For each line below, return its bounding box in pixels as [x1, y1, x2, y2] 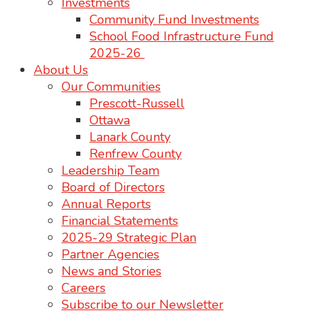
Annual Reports [61, 196, 151, 212]
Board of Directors [61, 179, 165, 196]
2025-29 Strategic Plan [61, 229, 196, 246]
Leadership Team [61, 162, 159, 179]
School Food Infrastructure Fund [89, 28, 274, 45]
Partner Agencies [61, 246, 159, 263]
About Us [34, 61, 88, 78]
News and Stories [61, 263, 161, 279]
